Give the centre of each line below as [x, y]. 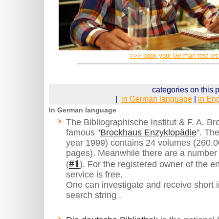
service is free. [94, 175]
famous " [83, 133]
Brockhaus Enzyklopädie [148, 133]
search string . [94, 195]
